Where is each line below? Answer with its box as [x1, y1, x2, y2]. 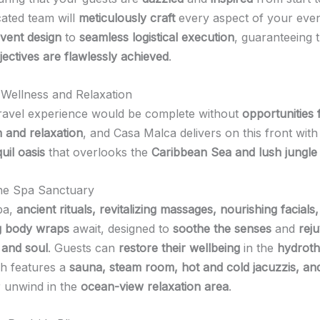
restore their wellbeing [119, 240, 240, 255]
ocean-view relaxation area [81, 279, 229, 294]
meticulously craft [79, 11, 175, 26]
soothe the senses [173, 221, 271, 236]
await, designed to [69, 221, 173, 236]
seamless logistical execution [79, 30, 234, 45]
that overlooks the [45, 144, 151, 159]
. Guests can [48, 240, 119, 255]
